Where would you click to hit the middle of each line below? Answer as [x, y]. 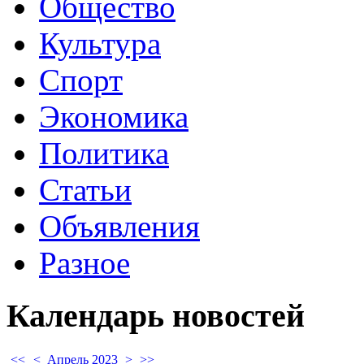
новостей [234, 315]
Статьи [85, 190]
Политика [104, 154]
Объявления [119, 227]
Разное [84, 263]
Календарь [85, 315]
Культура [100, 44]
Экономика [114, 117]
